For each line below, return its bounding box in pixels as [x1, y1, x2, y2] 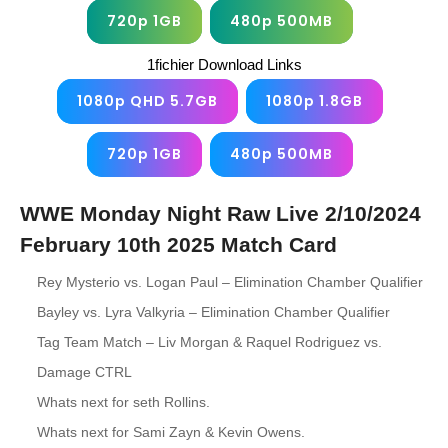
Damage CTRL [37, 363, 132, 380]
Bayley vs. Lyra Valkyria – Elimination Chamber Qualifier [37, 303, 390, 320]
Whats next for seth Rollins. [37, 393, 210, 410]
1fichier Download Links [146, 55, 302, 73]
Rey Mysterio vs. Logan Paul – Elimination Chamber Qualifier [37, 273, 423, 290]
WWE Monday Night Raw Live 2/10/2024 [20, 201, 421, 225]
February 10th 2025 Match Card [20, 232, 337, 256]
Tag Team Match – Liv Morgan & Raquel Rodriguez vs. [37, 333, 382, 350]
